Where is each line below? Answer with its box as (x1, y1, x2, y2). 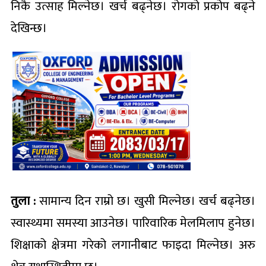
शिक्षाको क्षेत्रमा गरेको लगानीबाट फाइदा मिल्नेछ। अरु (11, 234, 255, 255)
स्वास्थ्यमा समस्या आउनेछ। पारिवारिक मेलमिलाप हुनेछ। (11, 212, 255, 233)
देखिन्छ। (11, 17, 47, 39)
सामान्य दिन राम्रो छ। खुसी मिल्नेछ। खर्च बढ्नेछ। (36, 190, 255, 211)
